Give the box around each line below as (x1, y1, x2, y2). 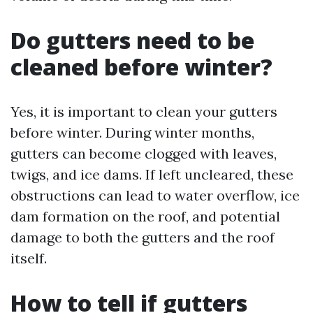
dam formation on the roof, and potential (10, 208, 280, 225)
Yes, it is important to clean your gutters (10, 103, 277, 120)
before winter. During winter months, (10, 124, 254, 141)
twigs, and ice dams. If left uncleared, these (10, 166, 293, 183)
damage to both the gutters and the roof (10, 228, 275, 246)
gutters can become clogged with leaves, (10, 145, 277, 162)
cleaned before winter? (10, 52, 272, 82)
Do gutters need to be (10, 25, 254, 55)
